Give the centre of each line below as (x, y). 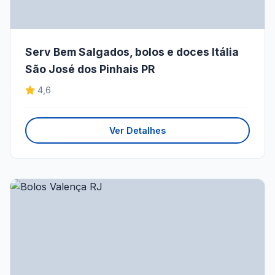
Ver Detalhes (137, 131)
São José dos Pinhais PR (90, 69)
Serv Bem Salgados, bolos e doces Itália (132, 52)
